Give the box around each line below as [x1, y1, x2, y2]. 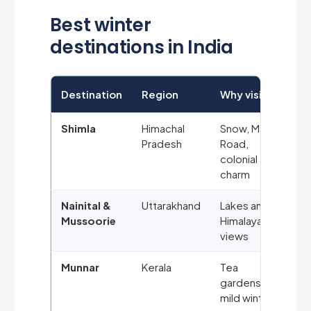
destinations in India [50, 35, 233, 60]
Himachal [142, 121, 185, 135]
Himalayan [220, 214, 269, 228]
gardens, [220, 276, 264, 289]
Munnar [61, 260, 100, 274]
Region [142, 87, 179, 101]
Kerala [142, 260, 172, 274]
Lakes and [220, 199, 269, 212]
